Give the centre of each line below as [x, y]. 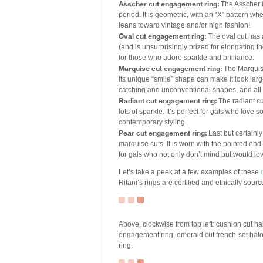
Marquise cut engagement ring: [170, 68]
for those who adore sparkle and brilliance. [186, 58]
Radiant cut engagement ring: [168, 100]
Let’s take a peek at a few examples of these [190, 172]
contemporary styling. [153, 122]
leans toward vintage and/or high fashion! [184, 25]
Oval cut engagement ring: [162, 36]
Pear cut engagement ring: [163, 132]
